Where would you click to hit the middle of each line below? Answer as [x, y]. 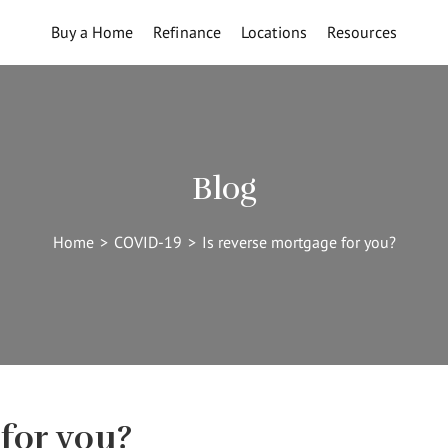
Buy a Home [92, 32]
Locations [274, 32]
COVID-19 [147, 242]
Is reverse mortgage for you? [298, 242]
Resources [361, 32]
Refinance [187, 32]
